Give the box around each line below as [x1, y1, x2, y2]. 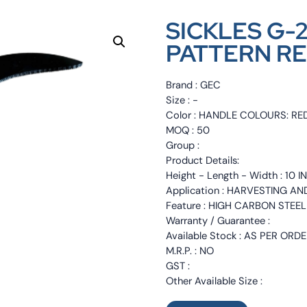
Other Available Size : [166, 274, 263, 288]
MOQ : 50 [166, 123, 210, 138]
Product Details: [166, 153, 240, 168]
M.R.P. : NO [166, 244, 214, 258]
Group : [166, 138, 200, 153]
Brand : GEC [166, 78, 221, 93]
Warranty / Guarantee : [166, 214, 271, 228]
